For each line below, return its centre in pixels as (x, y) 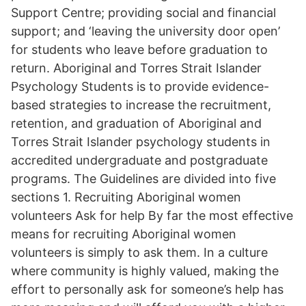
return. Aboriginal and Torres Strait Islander (136, 68)
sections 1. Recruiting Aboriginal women (126, 197)
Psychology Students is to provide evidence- (140, 86)
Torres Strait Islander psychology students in (141, 142)
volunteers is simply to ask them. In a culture (139, 252)
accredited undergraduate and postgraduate (139, 160)
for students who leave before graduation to (139, 50)
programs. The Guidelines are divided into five (143, 179)
